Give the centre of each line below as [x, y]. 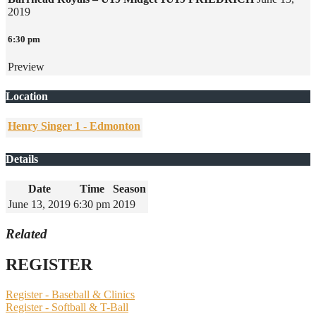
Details [22, 159]
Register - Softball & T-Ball [67, 308]
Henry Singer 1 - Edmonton [74, 126]
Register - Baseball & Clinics [70, 295]
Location [27, 97]
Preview [26, 67]
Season [129, 188]
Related [26, 233]
